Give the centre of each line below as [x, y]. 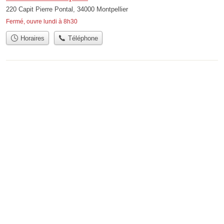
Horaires [31, 38]
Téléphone [82, 38]
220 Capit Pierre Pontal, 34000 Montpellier [67, 9]
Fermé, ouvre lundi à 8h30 [42, 21]
